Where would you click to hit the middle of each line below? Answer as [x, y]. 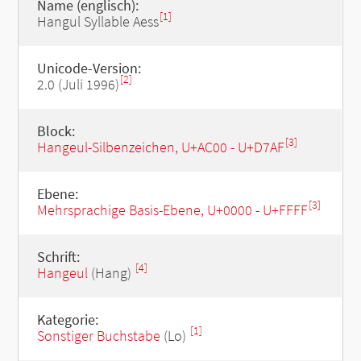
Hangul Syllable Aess [98, 21]
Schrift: [58, 257]
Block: [56, 131]
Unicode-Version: [89, 68]
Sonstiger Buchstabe [98, 336]
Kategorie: [67, 320]
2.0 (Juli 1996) [78, 84]
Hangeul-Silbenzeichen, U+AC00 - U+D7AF [160, 147]
